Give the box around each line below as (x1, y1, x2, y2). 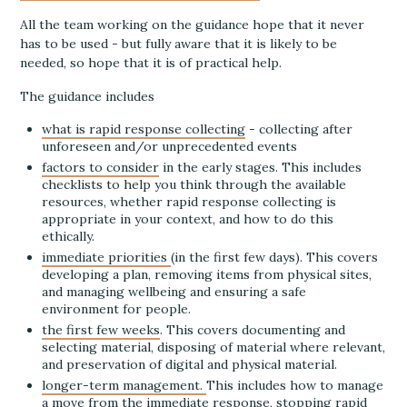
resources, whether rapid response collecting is (42, 194, 337, 210)
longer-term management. (42, 377, 207, 393)
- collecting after (245, 121, 353, 137)
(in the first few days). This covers (171, 249, 379, 265)
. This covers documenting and (160, 322, 346, 338)
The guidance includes (20, 88, 155, 104)
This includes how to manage (206, 377, 384, 393)
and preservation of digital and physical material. (42, 356, 338, 372)
